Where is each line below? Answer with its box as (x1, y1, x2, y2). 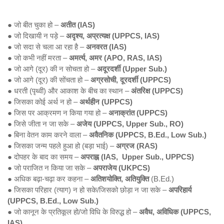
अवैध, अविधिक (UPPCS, (139, 207, 211, 216)
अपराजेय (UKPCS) (93, 163, 150, 172)
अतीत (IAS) (60, 20, 95, 29)
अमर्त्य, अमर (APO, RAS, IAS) (69, 53, 162, 62)
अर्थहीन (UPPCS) (79, 97, 132, 106)
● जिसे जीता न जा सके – (7, 119, 76, 128)
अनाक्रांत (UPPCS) (108, 108, 167, 117)
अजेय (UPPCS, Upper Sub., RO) (76, 119, 183, 128)
